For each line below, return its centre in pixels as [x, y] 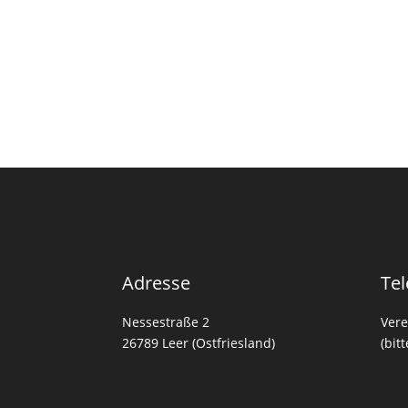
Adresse [157, 282]
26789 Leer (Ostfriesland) [199, 342]
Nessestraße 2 [166, 321]
